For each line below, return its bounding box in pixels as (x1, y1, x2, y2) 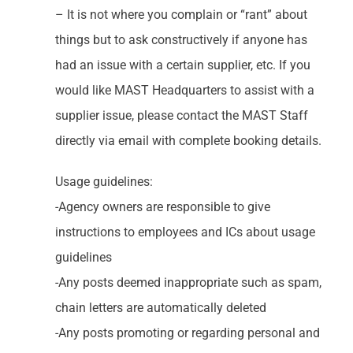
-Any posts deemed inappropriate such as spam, (54, 274, 321, 290)
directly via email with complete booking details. (54, 132, 321, 148)
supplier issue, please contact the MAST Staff (54, 107, 308, 123)
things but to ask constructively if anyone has (54, 32, 307, 47)
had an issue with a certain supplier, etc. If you (54, 57, 310, 72)
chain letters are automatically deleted (54, 299, 266, 315)
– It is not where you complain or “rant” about (54, 6, 307, 22)
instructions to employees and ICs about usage (54, 224, 315, 240)
